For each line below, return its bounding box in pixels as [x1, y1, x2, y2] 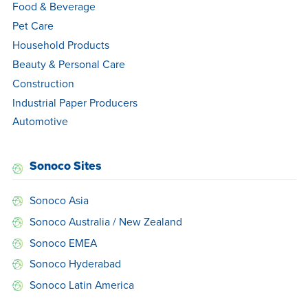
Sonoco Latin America [29, 276, 134, 292]
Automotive [12, 113, 68, 129]
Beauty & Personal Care [12, 56, 125, 71]
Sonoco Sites [29, 157, 101, 175]
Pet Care [12, 18, 54, 34]
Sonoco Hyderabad [29, 256, 121, 272]
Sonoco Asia [29, 192, 89, 208]
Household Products [12, 36, 109, 52]
